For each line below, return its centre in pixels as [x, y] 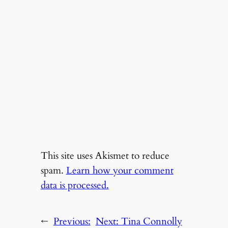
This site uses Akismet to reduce [105, 156]
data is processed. [75, 186]
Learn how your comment [120, 171]
